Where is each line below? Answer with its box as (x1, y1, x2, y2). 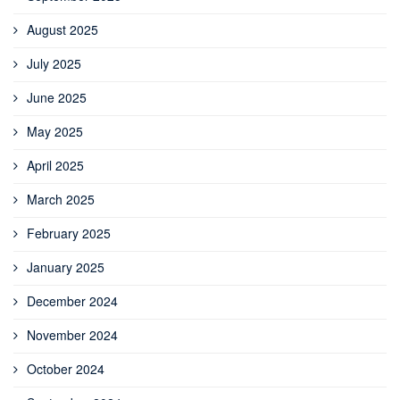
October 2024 (27, 360, 104, 379)
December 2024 (27, 292, 118, 311)
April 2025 (27, 156, 84, 175)
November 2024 (27, 326, 118, 345)
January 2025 (27, 258, 104, 277)
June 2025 (27, 88, 87, 107)
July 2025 (27, 54, 81, 73)
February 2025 (27, 224, 111, 243)
